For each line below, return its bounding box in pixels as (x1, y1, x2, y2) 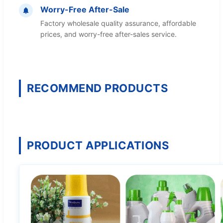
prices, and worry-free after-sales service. (40, 30, 177, 38)
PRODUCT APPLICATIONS (27, 139, 169, 152)
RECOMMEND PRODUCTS (27, 82, 168, 95)
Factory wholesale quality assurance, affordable (40, 19, 196, 27)
